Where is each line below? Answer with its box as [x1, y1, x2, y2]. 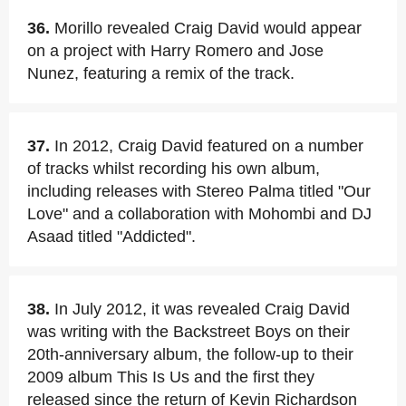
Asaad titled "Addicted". [27, 227, 196, 246]
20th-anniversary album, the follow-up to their [27, 345, 353, 363]
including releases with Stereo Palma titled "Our [27, 182, 371, 200]
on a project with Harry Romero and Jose [27, 42, 324, 60]
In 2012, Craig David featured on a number [54, 137, 363, 155]
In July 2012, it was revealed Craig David [54, 300, 350, 318]
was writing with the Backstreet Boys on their [27, 323, 350, 341]
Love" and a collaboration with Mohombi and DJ [27, 205, 372, 223]
